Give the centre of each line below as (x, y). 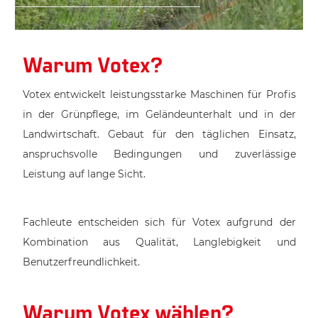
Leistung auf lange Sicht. (84, 174)
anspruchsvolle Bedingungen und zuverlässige (159, 154)
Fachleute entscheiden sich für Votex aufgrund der (159, 222)
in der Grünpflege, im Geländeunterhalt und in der (159, 114)
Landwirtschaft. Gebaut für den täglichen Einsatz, (159, 134)
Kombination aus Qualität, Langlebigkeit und (159, 242)
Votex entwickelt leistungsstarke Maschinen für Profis (159, 94)
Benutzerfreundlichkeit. (81, 262)
